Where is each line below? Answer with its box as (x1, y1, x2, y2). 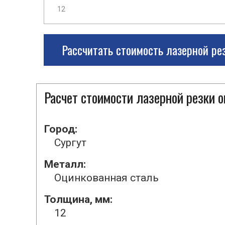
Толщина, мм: (44, 193, 113, 205)
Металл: (44, 158, 86, 170)
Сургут (54, 137, 86, 149)
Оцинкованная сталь (54, 172, 159, 184)
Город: (44, 123, 77, 135)
